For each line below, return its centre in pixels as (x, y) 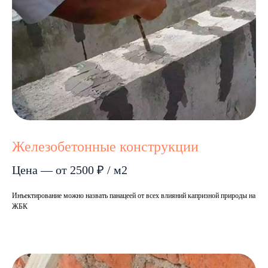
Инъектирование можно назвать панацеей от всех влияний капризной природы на (134, 196)
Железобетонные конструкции (105, 147)
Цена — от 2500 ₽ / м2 (70, 170)
